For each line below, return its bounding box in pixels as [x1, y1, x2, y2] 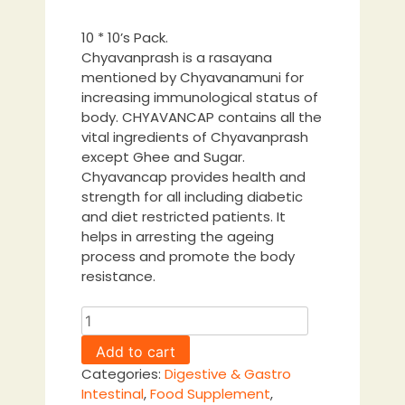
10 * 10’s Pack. [81, 27, 168, 47]
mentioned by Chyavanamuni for [81, 67, 304, 87]
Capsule [80, 325, 137, 345]
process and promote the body [81, 246, 295, 266]
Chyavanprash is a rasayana [81, 47, 272, 67]
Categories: [81, 364, 165, 384]
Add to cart [96, 343, 175, 362]
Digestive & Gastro [165, 364, 291, 384]
